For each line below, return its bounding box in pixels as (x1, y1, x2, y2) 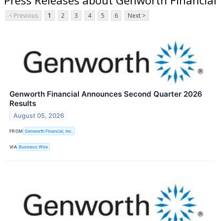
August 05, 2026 (13, 112, 65, 120)
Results (9, 99, 36, 109)
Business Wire (19, 144, 48, 150)
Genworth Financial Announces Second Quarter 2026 (9, 89, 202, 99)
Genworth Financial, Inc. (25, 128, 74, 134)
